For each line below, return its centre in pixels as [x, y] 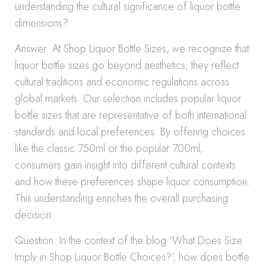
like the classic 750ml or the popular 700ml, [109, 148]
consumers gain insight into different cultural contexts [125, 165]
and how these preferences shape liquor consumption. [132, 182]
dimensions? [42, 23]
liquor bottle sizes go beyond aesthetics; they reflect [127, 65]
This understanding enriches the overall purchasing [121, 198]
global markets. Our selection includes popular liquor [128, 99]
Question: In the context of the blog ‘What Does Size [129, 240]
